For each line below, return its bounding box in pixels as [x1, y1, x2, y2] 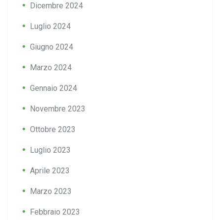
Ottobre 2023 [30, 125, 76, 135]
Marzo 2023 [30, 187, 72, 196]
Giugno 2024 [30, 42, 73, 52]
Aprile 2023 [30, 166, 70, 176]
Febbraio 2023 [30, 207, 80, 217]
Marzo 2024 [30, 63, 72, 73]
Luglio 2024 [30, 22, 71, 31]
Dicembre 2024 [30, 1, 83, 11]
